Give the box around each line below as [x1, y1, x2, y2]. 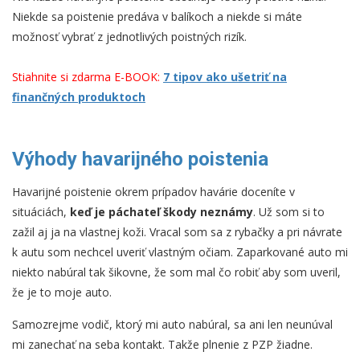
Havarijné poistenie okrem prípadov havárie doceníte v [12, 184, 295, 200]
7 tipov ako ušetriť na [163, 69, 287, 85]
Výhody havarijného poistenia [12, 148, 268, 171]
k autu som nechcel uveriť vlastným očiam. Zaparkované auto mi [12, 244, 348, 260]
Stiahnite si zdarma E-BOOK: [12, 69, 160, 85]
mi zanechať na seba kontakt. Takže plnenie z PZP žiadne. [12, 337, 313, 353]
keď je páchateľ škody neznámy [70, 204, 253, 220]
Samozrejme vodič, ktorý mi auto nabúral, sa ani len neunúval [12, 317, 333, 333]
